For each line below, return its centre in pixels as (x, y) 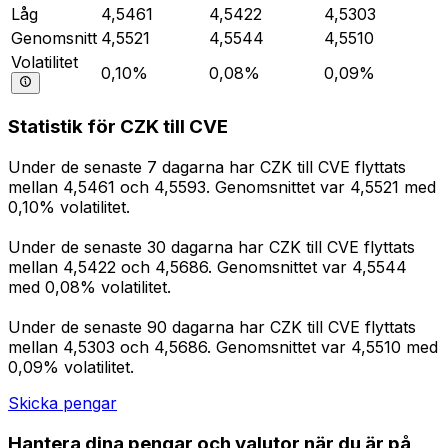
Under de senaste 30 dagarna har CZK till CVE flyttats (211, 247)
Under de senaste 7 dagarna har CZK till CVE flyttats (207, 167)
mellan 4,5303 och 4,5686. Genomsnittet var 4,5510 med (223, 347)
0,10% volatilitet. (69, 207)
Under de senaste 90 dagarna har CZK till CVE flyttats (212, 327)
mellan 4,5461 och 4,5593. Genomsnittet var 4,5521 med (222, 187)
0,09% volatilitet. (71, 367)
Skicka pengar (62, 403)
